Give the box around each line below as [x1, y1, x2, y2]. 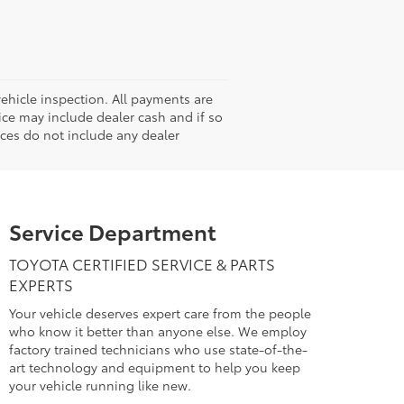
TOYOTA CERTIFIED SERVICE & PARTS [9, 252, 276, 275]
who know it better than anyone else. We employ [9, 322, 308, 341]
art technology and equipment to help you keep [9, 358, 301, 377]
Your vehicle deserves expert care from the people [9, 304, 312, 323]
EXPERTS [9, 273, 74, 296]
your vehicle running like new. [9, 376, 192, 395]
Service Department [9, 216, 217, 247]
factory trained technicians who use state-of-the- [9, 340, 308, 359]
